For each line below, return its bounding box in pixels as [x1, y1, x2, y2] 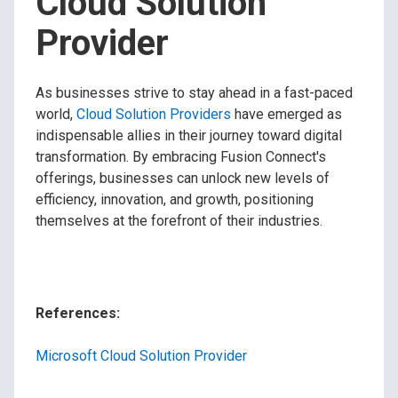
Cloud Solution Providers [76, 106, 231, 123]
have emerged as [231, 106, 342, 123]
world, [36, 106, 76, 123]
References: [36, 305, 120, 322]
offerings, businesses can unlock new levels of [36, 170, 330, 187]
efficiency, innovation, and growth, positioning [36, 191, 314, 209]
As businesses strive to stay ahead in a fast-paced [36, 84, 353, 102]
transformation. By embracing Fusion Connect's [36, 148, 326, 166]
